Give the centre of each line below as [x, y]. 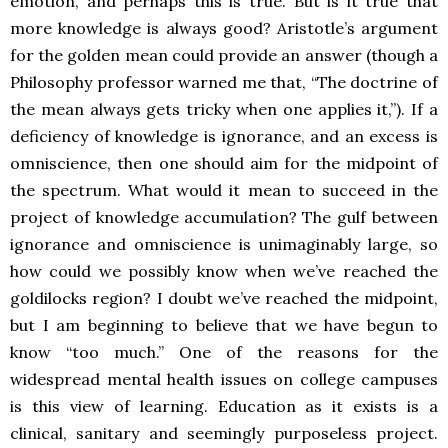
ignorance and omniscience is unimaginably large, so [224, 244]
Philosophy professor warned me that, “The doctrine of [224, 82]
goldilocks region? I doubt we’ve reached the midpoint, [224, 298]
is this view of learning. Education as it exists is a [224, 406]
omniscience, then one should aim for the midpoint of [224, 163]
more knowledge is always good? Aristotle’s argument [224, 28]
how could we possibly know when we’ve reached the [224, 271]
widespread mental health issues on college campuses [224, 379]
